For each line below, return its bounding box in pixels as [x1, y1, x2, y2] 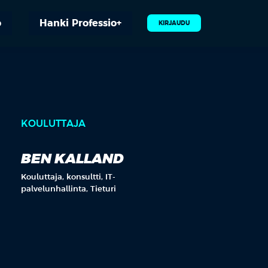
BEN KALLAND [21, 151, 124, 167]
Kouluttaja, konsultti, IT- [21, 172, 116, 182]
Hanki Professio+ [39, 17, 121, 29]
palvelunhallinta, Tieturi [21, 184, 117, 194]
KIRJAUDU [159, 20, 190, 27]
